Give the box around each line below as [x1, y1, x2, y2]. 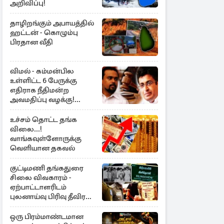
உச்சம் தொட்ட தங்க [10, 115, 77, 124]
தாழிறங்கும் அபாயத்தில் [10, 18, 94, 27]
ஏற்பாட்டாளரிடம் [10, 182, 66, 191]
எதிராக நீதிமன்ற [10, 85, 69, 94]
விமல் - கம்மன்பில [10, 66, 74, 75]
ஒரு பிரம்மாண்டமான [10, 212, 83, 221]
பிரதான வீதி [10, 37, 53, 46]
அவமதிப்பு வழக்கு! [10, 95, 74, 104]
